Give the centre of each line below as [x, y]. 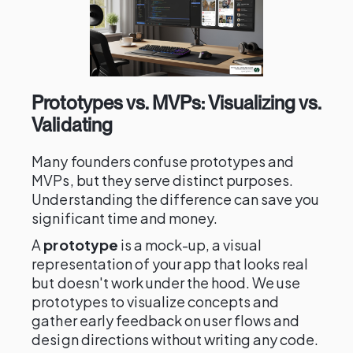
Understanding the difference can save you [176, 199]
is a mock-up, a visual [190, 245]
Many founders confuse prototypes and [163, 161]
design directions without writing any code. [175, 339]
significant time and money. [125, 218]
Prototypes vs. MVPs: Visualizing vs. [176, 103]
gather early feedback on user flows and [166, 320]
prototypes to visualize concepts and [156, 301]
